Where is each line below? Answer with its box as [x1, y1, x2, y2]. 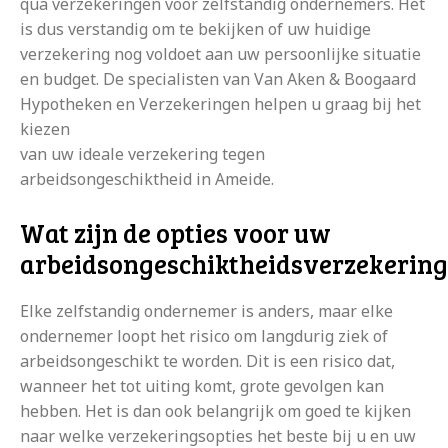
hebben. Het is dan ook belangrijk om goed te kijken [20, 400, 411, 422]
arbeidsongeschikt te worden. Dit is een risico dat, [20, 350, 395, 372]
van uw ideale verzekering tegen [20, 143, 265, 165]
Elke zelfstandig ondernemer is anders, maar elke [20, 300, 393, 322]
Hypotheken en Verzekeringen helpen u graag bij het [20, 93, 421, 115]
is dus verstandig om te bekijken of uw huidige [20, 18, 371, 40]
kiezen [20, 118, 70, 140]
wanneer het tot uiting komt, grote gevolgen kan [20, 375, 384, 397]
